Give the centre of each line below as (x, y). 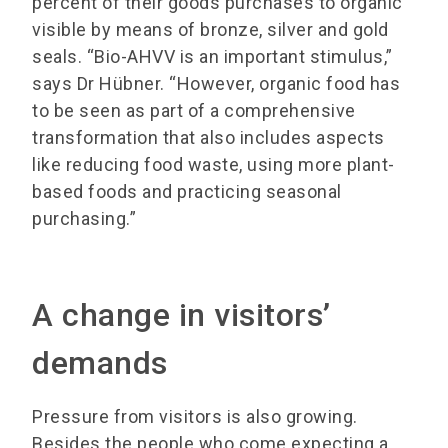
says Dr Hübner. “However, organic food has (216, 84)
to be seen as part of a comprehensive (194, 111)
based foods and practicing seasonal (187, 192)
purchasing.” (84, 219)
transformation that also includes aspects (208, 138)
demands (100, 363)
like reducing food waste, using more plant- (213, 165)
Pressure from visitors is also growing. (195, 417)
